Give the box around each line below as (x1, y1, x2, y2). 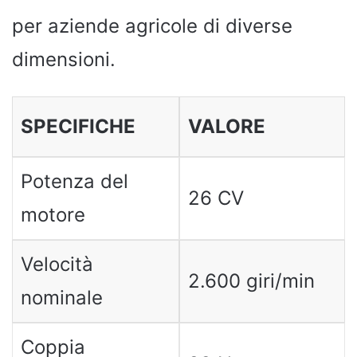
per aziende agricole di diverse (12, 14, 292, 37)
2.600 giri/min (187, 269, 315, 292)
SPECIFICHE (20, 115, 135, 138)
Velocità (20, 253, 93, 276)
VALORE (187, 115, 265, 138)
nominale (20, 286, 103, 309)
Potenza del (20, 170, 128, 193)
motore (20, 203, 85, 226)
